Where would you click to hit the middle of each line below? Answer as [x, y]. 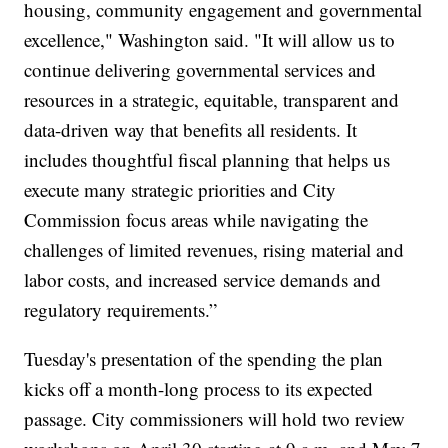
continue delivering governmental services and [200, 70]
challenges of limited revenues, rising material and [214, 250]
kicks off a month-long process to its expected [199, 389]
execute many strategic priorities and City [180, 190]
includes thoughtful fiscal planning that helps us [207, 160]
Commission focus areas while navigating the [196, 220]
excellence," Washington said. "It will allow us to [210, 40]
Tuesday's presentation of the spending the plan [204, 359]
